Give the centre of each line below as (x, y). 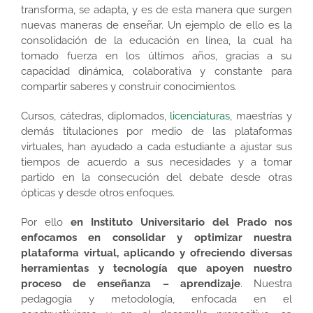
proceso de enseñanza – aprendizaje (131, 283)
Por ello (46, 222)
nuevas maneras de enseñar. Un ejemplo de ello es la (156, 25)
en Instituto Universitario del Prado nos (181, 222)
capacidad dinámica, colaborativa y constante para (156, 71)
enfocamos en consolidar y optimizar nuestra (156, 237)
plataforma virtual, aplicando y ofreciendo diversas (156, 253)
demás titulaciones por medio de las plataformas (156, 131)
